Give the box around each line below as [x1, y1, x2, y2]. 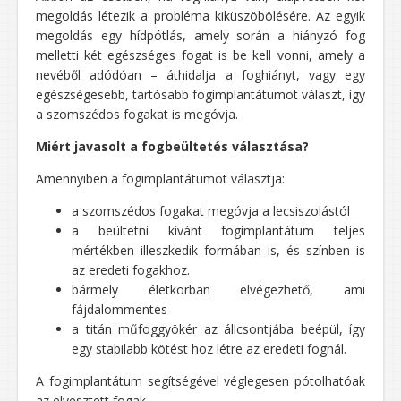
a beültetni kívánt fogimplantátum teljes [72, 222, 365, 240]
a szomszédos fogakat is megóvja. [36, 106, 238, 124]
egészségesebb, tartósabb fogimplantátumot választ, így [36, 86, 365, 104]
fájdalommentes [72, 301, 167, 319]
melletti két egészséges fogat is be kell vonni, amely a [36, 47, 365, 64]
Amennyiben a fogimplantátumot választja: [36, 170, 285, 188]
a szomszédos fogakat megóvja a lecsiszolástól [72, 202, 350, 220]
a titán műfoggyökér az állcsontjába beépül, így [72, 320, 365, 338]
